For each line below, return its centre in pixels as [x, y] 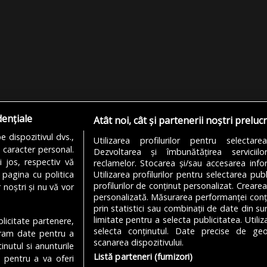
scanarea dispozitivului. [138, 243]
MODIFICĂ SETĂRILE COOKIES [133, 227]
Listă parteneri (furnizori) [143, 257]
